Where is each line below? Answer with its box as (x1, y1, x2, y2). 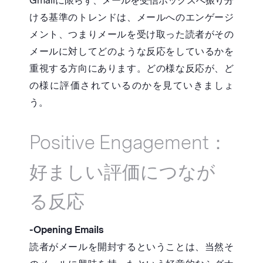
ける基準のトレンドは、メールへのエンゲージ (29, 12, 234, 23)
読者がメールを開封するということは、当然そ (29, 241, 234, 253)
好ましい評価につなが (29, 161, 215, 184)
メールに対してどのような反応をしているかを (29, 46, 234, 58)
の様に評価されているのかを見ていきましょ (29, 80, 234, 92)
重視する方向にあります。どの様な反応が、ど (29, 63, 234, 75)
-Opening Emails (29, 224, 104, 236)
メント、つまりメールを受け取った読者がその (29, 29, 234, 41)
